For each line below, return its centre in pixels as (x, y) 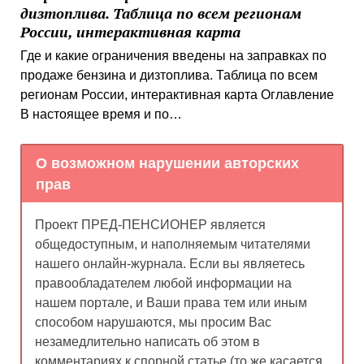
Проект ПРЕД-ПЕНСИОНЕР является (150, 224)
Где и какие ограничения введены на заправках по (173, 56)
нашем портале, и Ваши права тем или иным (171, 302)
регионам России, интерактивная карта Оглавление (177, 95)
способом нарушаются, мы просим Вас (153, 322)
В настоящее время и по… (101, 115)
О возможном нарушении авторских (168, 164)
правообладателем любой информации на (163, 283)
